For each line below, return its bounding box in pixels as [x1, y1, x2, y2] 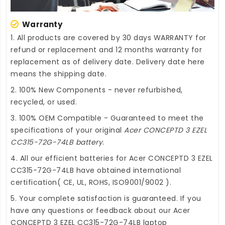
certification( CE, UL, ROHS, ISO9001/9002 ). [11, 177, 171, 188]
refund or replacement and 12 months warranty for [11, 45, 202, 55]
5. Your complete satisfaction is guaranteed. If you [11, 193, 201, 204]
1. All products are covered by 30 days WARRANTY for [11, 33, 206, 43]
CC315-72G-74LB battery [11, 137, 102, 148]
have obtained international [74, 165, 181, 176]
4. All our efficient [11, 153, 80, 164]
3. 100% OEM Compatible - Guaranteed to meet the [11, 113, 204, 124]
